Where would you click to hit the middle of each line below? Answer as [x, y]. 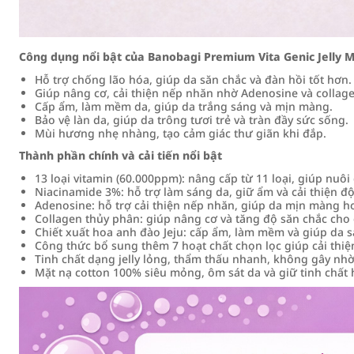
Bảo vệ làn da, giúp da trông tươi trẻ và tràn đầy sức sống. [192, 120]
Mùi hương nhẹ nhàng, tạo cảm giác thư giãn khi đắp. [181, 133]
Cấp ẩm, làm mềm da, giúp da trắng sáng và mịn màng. [184, 106]
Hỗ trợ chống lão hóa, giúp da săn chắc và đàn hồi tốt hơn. [193, 79]
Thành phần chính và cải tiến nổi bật [121, 155]
